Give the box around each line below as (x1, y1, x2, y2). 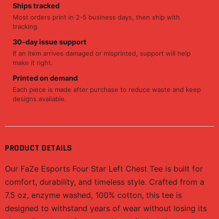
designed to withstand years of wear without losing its (5, 203, 207, 213)
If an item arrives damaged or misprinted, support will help (13, 49, 191, 57)
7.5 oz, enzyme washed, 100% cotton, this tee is (5, 190, 182, 200)
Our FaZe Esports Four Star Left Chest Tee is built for (5, 164, 203, 174)
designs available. (13, 95, 66, 103)
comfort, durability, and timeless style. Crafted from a (5, 177, 204, 187)
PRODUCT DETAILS (5, 143, 72, 153)
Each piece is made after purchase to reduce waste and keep (13, 86, 201, 93)
